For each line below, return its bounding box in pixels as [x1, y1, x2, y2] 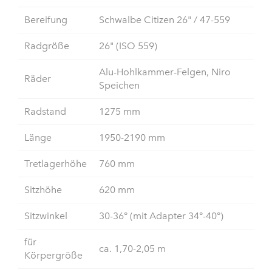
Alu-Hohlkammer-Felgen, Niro [99, 66, 231, 78]
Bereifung [24, 14, 67, 26]
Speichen [99, 80, 140, 92]
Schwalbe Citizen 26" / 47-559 [99, 14, 230, 26]
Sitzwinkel [24, 210, 67, 222]
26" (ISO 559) [99, 40, 157, 52]
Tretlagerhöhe [24, 158, 87, 170]
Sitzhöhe [24, 184, 62, 196]
